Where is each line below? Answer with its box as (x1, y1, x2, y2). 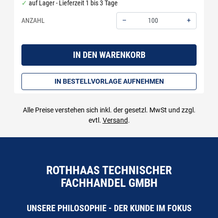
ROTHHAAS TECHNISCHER (46, 163, 172, 177)
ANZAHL (21, 16, 45, 24)
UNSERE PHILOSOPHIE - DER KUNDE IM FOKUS (26, 203, 192, 213)
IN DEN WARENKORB (73, 50, 145, 60)
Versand (102, 116, 128, 124)
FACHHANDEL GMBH (60, 176, 158, 190)
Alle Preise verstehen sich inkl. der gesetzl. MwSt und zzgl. (22, 106, 196, 114)
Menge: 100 (116, 29, 148, 37)
